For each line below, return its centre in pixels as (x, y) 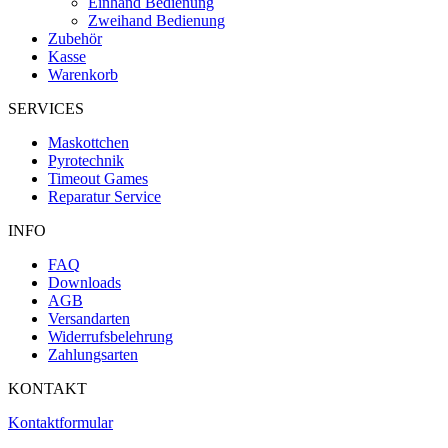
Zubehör (75, 39)
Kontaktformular (60, 423)
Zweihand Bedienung (156, 21)
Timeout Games (98, 179)
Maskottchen (88, 143)
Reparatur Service (104, 197)
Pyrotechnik (86, 161)
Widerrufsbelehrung (110, 337)
